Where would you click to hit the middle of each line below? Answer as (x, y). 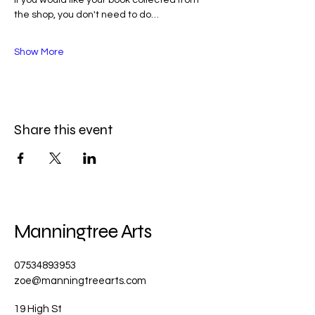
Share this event (63, 129)
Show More (39, 52)
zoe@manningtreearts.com (80, 281)
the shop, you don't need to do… (86, 14)
